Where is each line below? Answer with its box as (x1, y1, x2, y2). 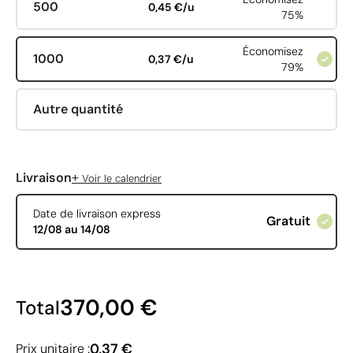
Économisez (243, 44, 304, 58)
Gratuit (266, 213, 310, 230)
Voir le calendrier (79, 171, 162, 185)
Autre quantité (32, 100, 123, 117)
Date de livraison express (32, 206, 161, 221)
